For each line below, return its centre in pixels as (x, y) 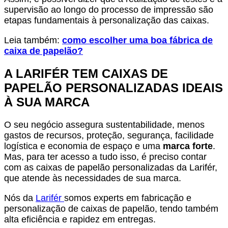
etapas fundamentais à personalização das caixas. (107, 20)
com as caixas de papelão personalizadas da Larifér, (111, 167)
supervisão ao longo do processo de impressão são (109, 9)
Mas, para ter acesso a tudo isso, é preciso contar (105, 156)
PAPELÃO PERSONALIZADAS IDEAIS (113, 88)
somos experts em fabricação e (128, 198)
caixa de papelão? (44, 51)
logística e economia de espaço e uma (83, 146)
